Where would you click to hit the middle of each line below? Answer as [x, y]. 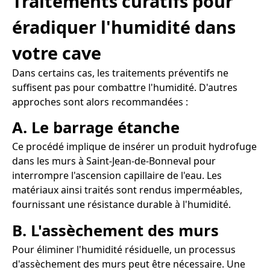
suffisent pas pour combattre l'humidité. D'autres [125, 87]
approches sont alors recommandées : [100, 102]
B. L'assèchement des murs [115, 231]
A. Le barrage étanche [96, 128]
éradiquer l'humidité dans [124, 27]
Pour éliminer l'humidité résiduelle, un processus [124, 250]
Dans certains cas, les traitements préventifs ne [120, 73]
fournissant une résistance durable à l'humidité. [121, 205]
